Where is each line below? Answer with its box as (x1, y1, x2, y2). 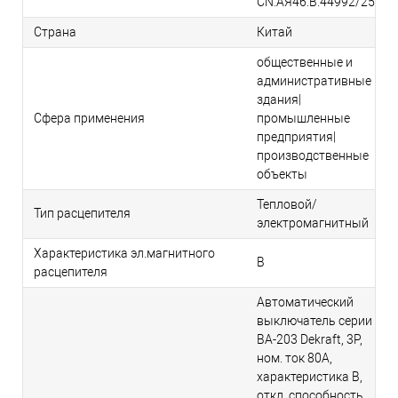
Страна (34, 25, 76, 40)
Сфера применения (34, 111, 145, 126)
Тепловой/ (257, 197, 317, 212)
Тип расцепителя (34, 206, 131, 221)
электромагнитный (257, 216, 369, 231)
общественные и (257, 55, 353, 70)
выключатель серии (257, 314, 372, 329)
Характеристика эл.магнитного (34, 246, 215, 261)
